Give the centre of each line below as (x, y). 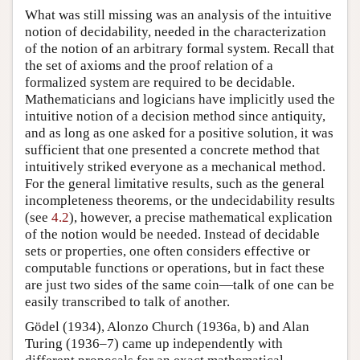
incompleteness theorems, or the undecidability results (180, 200)
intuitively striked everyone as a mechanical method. (175, 166)
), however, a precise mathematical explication (201, 217)
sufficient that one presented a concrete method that (172, 149)
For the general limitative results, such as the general (175, 183)
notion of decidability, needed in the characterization (176, 31)
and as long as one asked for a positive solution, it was (179, 133)
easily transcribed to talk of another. (127, 301)
